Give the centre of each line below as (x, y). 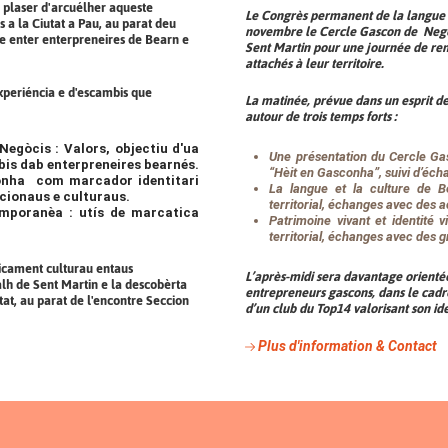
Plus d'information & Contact (346, 345)
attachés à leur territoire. (315, 64)
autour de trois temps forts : (321, 116)
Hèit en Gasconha (324, 172)
